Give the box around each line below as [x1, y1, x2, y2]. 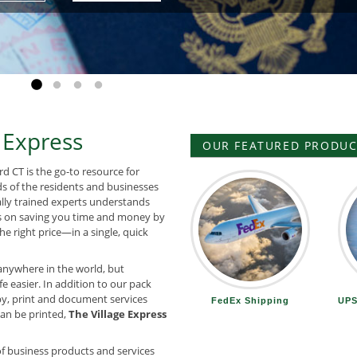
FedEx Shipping [211, 296, 289, 306]
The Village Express [69, 307, 167, 322]
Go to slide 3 [76, 76, 143, 92]
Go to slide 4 [97, 76, 164, 92]
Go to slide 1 [35, 76, 102, 92]
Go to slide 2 [56, 76, 123, 92]
